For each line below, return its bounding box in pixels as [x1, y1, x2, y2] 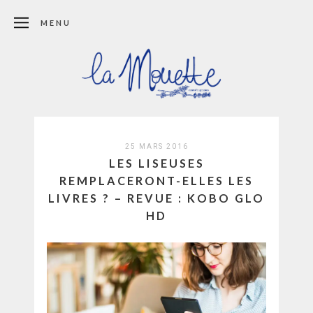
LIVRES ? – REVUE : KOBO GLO [48, 191, 265, 205]
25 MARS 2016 [124, 142, 189, 150]
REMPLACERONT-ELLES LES [59, 173, 254, 187]
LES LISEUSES [108, 156, 205, 170]
